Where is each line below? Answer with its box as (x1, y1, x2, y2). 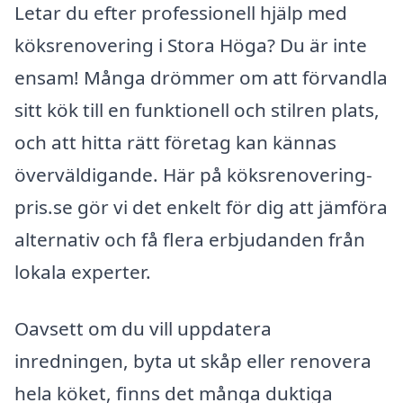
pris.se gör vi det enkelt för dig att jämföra (14, 193, 388, 219)
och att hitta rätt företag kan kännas (14, 129, 336, 155)
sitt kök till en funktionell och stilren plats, (14, 96, 380, 122)
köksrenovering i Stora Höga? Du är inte (14, 31, 367, 58)
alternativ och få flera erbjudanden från (14, 226, 365, 252)
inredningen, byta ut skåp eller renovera (14, 348, 372, 374)
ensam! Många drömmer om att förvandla (14, 64, 388, 90)
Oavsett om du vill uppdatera (14, 316, 272, 342)
